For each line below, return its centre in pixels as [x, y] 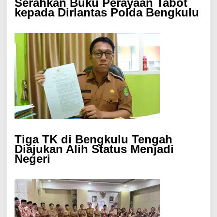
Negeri [32, 158]
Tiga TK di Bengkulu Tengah [93, 139]
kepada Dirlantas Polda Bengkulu [107, 12]
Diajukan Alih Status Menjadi [94, 149]
